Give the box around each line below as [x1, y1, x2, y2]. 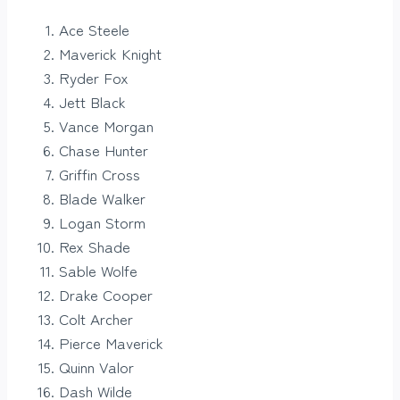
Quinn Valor [59, 355, 134, 379]
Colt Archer [59, 307, 133, 330]
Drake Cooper [59, 283, 153, 306]
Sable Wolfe [59, 259, 137, 282]
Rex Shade [59, 235, 130, 258]
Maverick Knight [59, 42, 162, 65]
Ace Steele [59, 18, 129, 41]
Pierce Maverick [59, 331, 163, 354]
